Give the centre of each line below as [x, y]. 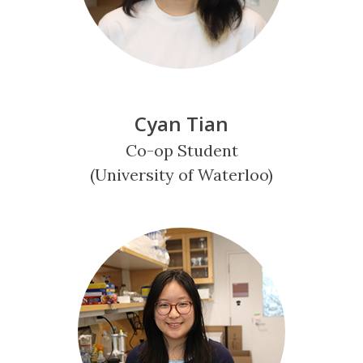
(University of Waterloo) [181, 175]
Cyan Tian [181, 124]
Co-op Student [181, 150]
